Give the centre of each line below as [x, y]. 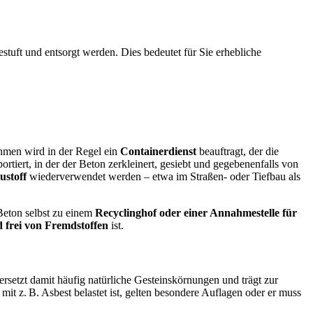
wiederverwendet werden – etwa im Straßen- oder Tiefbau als [163, 176]
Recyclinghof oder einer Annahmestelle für [196, 212]
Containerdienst [158, 151]
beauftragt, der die [238, 151]
